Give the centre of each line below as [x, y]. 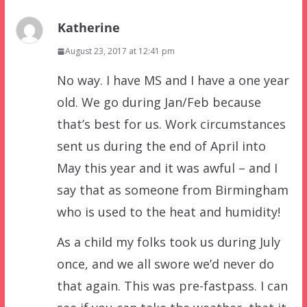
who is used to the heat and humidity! [168, 212]
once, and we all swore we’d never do [165, 264]
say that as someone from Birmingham [172, 190]
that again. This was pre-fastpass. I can [172, 286]
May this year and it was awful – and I [167, 168]
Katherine [88, 28]
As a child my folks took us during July [168, 242]
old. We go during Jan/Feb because [159, 102]
